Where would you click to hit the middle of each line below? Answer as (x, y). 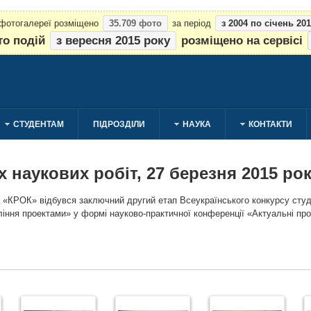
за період (192, 23)
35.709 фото (135, 23)
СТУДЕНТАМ (39, 124)
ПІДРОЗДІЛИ (119, 124)
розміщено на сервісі (242, 40)
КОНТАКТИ (270, 124)
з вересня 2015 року (113, 40)
